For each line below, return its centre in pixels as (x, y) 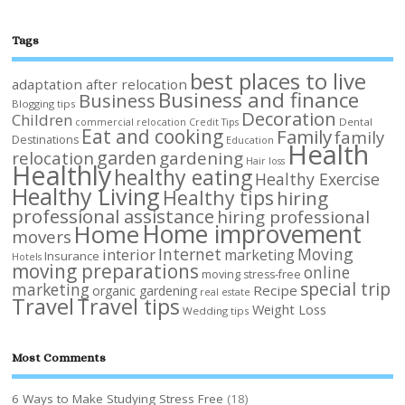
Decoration (289, 119)
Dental (356, 122)
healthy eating (184, 178)
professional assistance (113, 217)
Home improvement (252, 234)
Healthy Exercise (318, 179)
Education (250, 141)
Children (42, 120)
